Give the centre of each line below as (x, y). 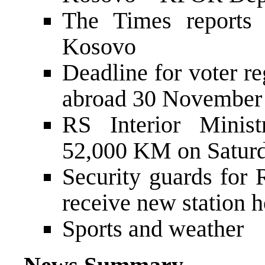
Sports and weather (153, 228)
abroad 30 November (162, 98)
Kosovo (99, 46)
